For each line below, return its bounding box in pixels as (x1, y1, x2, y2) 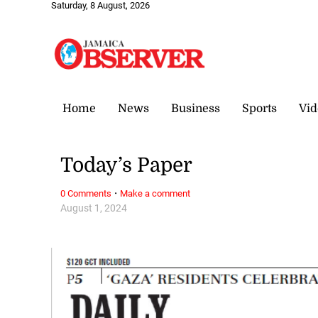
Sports (242, 102, 277, 115)
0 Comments (60, 187, 112, 199)
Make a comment (120, 187, 191, 199)
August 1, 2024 (60, 202, 128, 214)
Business (171, 102, 220, 115)
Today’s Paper (60, 154, 193, 177)
